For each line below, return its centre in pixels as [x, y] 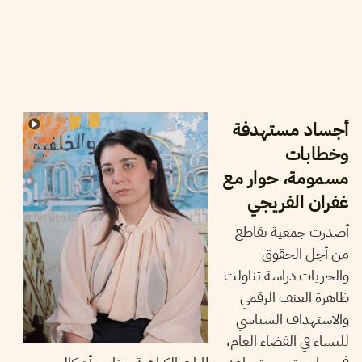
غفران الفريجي [298, 202]
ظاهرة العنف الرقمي [294, 297]
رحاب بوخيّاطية [124, 96]
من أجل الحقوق [305, 253]
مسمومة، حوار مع [286, 178]
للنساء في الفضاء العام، [287, 341]
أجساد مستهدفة [291, 130]
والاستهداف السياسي [292, 319]
